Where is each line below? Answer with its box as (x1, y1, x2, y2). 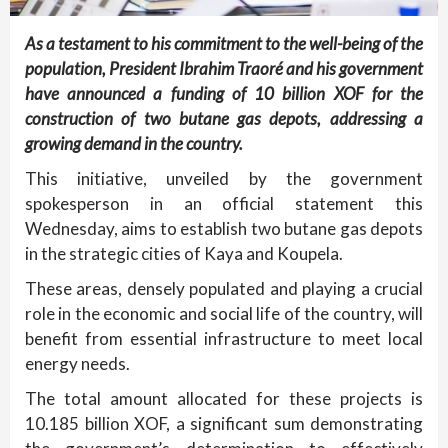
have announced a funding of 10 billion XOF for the (25, 83, 423, 105)
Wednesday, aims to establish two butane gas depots (25, 218, 423, 240)
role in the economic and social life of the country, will (25, 303, 423, 325)
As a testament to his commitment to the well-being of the (25, 33, 423, 55)
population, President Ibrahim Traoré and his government (25, 58, 423, 80)
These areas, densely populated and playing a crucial (25, 278, 423, 300)
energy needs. (25, 353, 130, 375)
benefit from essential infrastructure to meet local (25, 328, 423, 350)
